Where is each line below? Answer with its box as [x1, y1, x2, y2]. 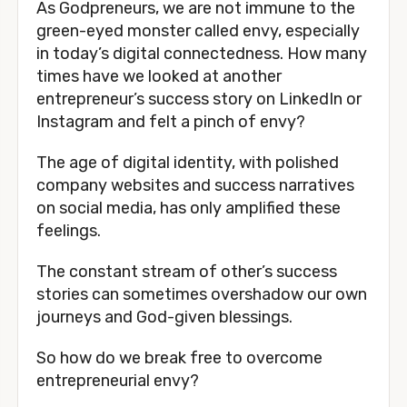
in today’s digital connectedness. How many [36, 44, 367, 65]
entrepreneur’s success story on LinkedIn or [36, 89, 362, 110]
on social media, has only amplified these [36, 198, 341, 219]
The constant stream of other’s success [36, 262, 337, 283]
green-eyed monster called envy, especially [36, 21, 360, 42]
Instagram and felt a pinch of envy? [36, 112, 305, 133]
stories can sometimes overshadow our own [36, 284, 367, 305]
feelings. [36, 221, 101, 242]
